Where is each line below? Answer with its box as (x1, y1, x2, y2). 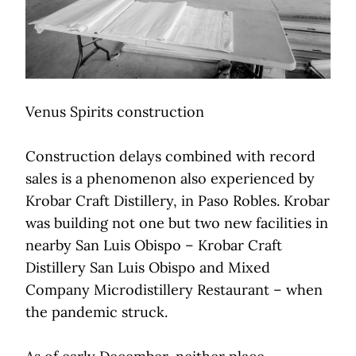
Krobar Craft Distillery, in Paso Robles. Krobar (25, 192, 330, 211)
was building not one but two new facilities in (25, 214, 328, 233)
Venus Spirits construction (25, 103, 204, 122)
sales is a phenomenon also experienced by (25, 169, 315, 188)
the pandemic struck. (25, 303, 172, 322)
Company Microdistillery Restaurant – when (25, 281, 323, 300)
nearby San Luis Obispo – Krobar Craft (25, 236, 282, 255)
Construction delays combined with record (25, 147, 315, 166)
